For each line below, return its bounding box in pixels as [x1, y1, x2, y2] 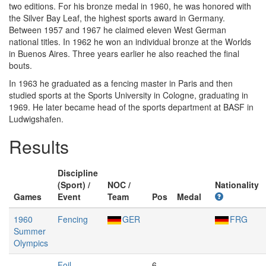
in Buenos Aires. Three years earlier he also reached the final [9, 47, 239, 59]
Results [9, 134, 69, 159]
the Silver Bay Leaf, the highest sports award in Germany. [9, 12, 225, 24]
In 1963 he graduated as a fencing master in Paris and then [9, 77, 233, 89]
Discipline [58, 167, 98, 179]
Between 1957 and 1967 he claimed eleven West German [9, 24, 226, 36]
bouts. [9, 59, 32, 71]
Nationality [215, 179, 259, 191]
